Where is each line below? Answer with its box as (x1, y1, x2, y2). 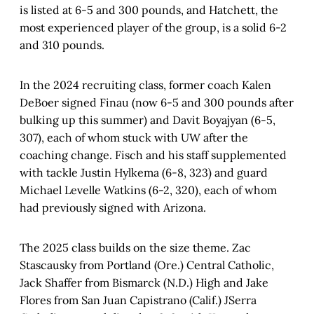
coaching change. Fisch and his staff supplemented (20, 147, 287, 162)
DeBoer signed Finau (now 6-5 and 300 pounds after (20, 95, 294, 109)
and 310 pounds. (20, 37, 104, 52)
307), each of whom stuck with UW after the (20, 130, 248, 144)
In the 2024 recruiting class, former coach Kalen (20, 77, 271, 92)
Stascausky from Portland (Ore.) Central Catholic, (20, 257, 274, 272)
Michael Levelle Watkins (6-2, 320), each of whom (20, 182, 277, 197)
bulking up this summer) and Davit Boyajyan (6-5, (20, 112, 275, 127)
